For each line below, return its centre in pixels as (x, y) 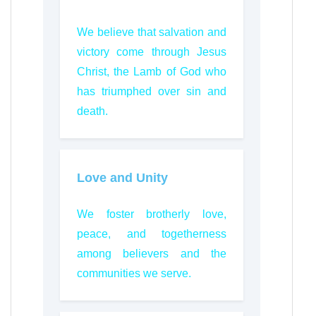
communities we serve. (134, 273)
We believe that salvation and (152, 32)
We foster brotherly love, (152, 214)
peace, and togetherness (152, 234)
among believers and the (152, 254)
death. (92, 111)
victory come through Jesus (152, 52)
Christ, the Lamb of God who (152, 72)
